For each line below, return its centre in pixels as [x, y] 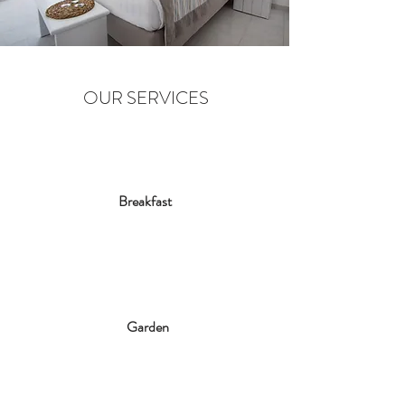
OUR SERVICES [146, 98]
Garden [147, 327]
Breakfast [145, 201]
